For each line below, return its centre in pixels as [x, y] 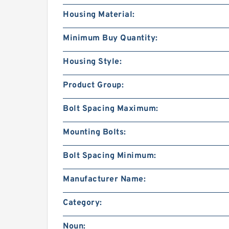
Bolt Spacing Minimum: [110, 156]
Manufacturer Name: [104, 179]
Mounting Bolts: [95, 132]
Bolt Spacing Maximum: [111, 109]
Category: [83, 203]
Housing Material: [99, 15]
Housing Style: [92, 62]
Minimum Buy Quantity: [110, 38]
